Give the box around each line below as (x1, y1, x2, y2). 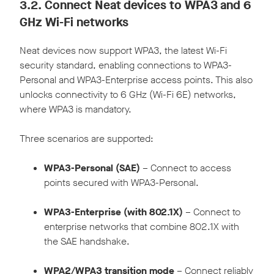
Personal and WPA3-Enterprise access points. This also (20, 73, 253, 87)
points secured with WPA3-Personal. (44, 176, 199, 190)
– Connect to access (140, 161, 231, 175)
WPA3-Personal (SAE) (44, 161, 140, 175)
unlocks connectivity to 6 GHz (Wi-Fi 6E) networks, (20, 88, 236, 102)
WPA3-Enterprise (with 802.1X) (44, 206, 183, 219)
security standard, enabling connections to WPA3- (20, 59, 232, 72)
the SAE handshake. (44, 235, 130, 248)
